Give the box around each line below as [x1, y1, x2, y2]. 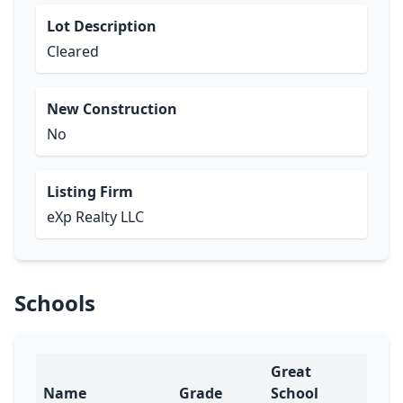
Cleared [47, 41, 99, 61]
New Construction [47, 99, 177, 119]
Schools [14, 288, 95, 318]
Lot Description [47, 16, 157, 36]
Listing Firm [47, 182, 133, 201]
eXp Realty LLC [47, 207, 144, 227]
